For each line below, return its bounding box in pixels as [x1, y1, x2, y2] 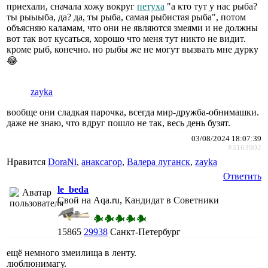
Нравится [7, 156, 48, 167]
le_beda [57, 184, 89, 194]
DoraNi [48, 156, 77, 167]
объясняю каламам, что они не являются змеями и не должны [7, 22, 258, 33]
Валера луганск [127, 156, 190, 167]
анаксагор [81, 156, 122, 167]
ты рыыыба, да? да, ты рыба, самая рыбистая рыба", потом [7, 11, 246, 22]
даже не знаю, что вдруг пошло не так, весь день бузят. [7, 117, 230, 128]
